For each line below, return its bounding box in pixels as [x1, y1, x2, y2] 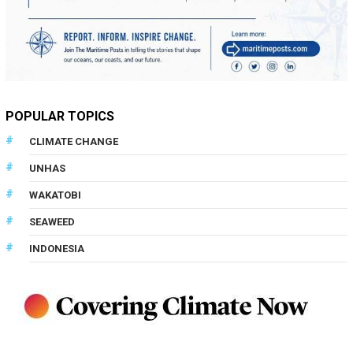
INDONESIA [29, 243, 84, 255]
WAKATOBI [29, 189, 81, 202]
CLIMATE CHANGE [29, 136, 118, 148]
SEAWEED [29, 216, 75, 229]
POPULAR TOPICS [6, 109, 114, 124]
